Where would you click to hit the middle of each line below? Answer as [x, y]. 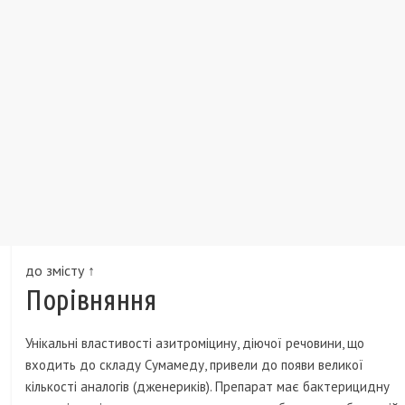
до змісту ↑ [61, 271]
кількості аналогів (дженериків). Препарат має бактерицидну [208, 387]
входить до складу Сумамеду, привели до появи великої [195, 365]
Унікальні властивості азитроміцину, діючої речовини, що [195, 344]
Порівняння [92, 300]
